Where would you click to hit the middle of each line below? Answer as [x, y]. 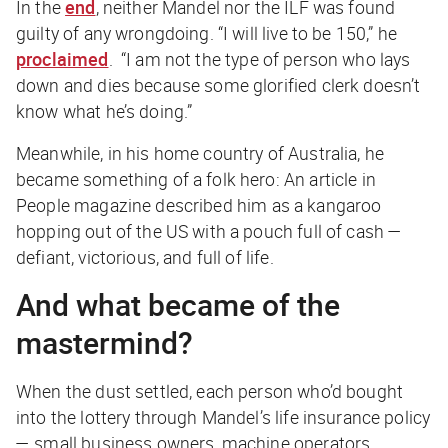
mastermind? [104, 342]
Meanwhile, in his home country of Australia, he [200, 152]
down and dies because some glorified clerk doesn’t [218, 84]
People [43, 204]
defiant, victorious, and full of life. [145, 256]
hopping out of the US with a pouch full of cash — [209, 230]
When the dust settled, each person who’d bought [210, 390]
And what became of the [178, 304]
